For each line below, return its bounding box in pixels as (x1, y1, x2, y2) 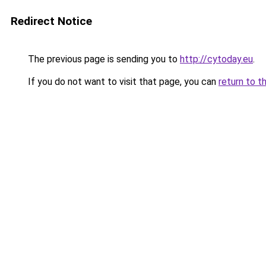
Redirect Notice (11, 14, 92, 28)
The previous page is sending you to (26, 53, 180, 65)
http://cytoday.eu (180, 53, 253, 65)
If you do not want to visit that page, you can (26, 76, 218, 87)
